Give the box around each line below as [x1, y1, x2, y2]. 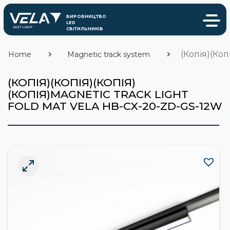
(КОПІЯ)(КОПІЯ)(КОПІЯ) [8, 76, 136, 89]
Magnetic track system [67, 50, 150, 59]
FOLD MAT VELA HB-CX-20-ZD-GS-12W [8, 100, 222, 112]
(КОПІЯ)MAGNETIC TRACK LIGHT [8, 88, 188, 101]
